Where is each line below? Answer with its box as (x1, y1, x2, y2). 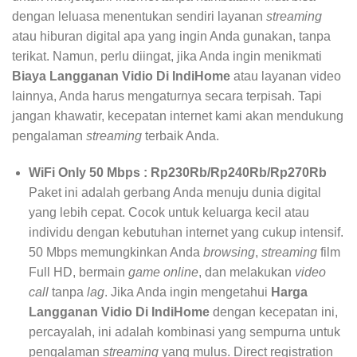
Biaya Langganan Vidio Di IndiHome (12, 69, 230, 83)
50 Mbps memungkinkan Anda (28, 245, 203, 259)
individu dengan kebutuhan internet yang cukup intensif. (28, 225, 343, 239)
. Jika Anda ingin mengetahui (104, 284, 271, 299)
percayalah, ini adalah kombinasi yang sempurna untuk (28, 324, 340, 339)
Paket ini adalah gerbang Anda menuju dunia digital (28, 185, 321, 199)
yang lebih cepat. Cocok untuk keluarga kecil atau (28, 205, 309, 219)
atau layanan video (230, 69, 341, 83)
